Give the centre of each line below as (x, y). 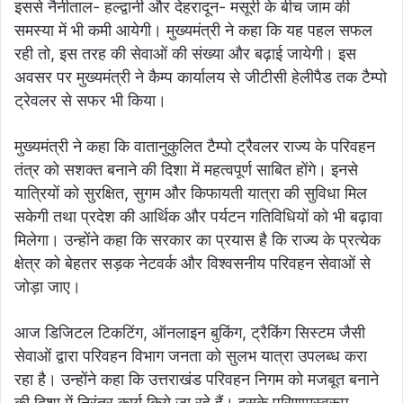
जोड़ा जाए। (48, 287)
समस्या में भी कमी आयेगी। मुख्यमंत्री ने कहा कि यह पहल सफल (193, 31)
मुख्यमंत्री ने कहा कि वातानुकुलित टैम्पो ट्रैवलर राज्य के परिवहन (195, 147)
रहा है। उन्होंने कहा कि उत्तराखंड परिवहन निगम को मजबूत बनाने (197, 380)
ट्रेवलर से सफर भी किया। (90, 101)
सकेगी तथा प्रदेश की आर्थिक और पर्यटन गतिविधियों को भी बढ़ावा (198, 217)
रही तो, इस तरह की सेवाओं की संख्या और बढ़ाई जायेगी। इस (185, 54)
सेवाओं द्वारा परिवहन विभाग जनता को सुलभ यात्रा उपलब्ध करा (191, 356)
